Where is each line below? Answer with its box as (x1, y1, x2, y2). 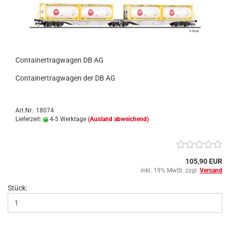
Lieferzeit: (15, 116, 43, 123)
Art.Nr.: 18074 (15, 107, 54, 114)
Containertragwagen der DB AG (15, 74, 116, 82)
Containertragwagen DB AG (15, 56, 104, 64)
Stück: (8, 184, 27, 192)
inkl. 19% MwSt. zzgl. (141, 167, 200, 174)
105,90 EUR (185, 157, 222, 165)
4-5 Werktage (48, 116, 86, 123)
